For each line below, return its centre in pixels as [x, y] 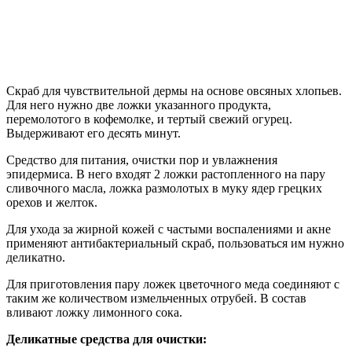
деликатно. [36, 257]
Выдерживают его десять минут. [93, 133]
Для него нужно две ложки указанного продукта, [139, 104]
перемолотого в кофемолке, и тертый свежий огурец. [149, 119]
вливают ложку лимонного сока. [94, 312]
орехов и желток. [52, 202]
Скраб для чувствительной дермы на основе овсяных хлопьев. [174, 90]
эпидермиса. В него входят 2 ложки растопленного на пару [166, 174]
